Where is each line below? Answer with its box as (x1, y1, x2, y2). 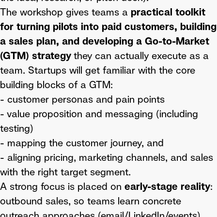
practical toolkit (131, 6, 205, 18)
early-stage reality (122, 180, 210, 193)
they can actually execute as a (74, 49, 209, 62)
